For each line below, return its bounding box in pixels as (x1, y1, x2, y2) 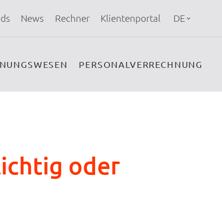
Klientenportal (101, 13, 161, 24)
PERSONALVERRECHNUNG (79, 59, 203, 69)
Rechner (55, 13, 90, 24)
